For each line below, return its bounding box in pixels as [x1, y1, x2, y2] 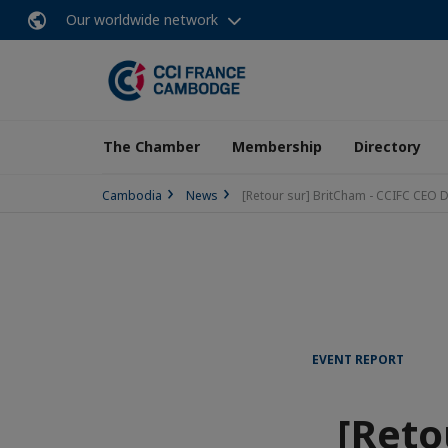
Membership [232, 137, 322, 156]
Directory [354, 137, 421, 156]
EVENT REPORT [312, 351, 404, 368]
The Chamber [103, 137, 200, 156]
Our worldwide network [66, 10, 218, 29]
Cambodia [102, 187, 162, 204]
